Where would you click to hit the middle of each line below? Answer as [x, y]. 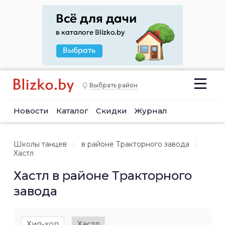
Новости [31, 111]
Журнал [151, 111]
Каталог [72, 111]
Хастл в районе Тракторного [103, 176]
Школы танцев [40, 144]
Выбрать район [114, 85]
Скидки [111, 111]
